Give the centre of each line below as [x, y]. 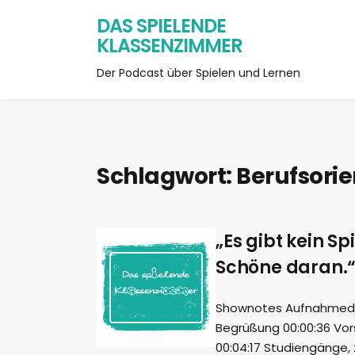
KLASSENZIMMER [170, 46]
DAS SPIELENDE [161, 26]
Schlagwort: [166, 176]
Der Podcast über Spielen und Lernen [198, 73]
